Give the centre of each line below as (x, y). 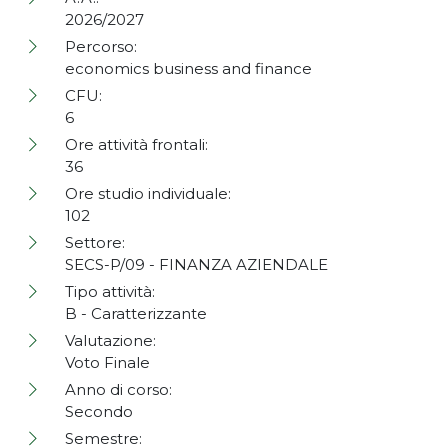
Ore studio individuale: (148, 194)
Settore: (95, 243)
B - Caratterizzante (138, 314)
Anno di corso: (118, 390)
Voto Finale (109, 363)
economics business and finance (190, 69)
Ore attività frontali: (136, 145)
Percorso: (101, 47)
